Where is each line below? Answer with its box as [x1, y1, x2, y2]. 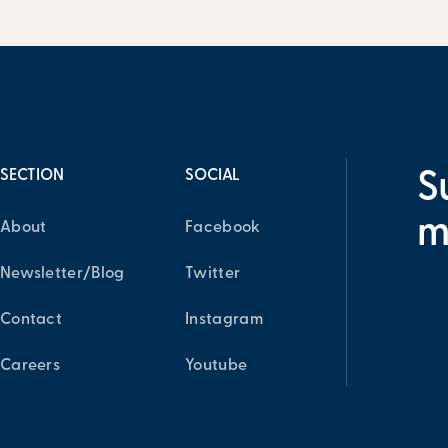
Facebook [185, 220, 261, 236]
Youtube [185, 358, 248, 374]
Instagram [185, 312, 263, 328]
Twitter [185, 266, 241, 282]
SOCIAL [185, 168, 241, 184]
